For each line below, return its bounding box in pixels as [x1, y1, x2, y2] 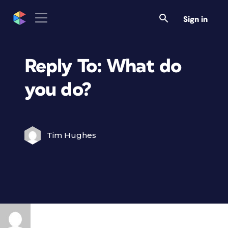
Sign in [183, 15, 208, 23]
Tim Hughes [47, 130, 96, 140]
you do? [24, 80, 91, 100]
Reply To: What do [24, 56, 182, 76]
